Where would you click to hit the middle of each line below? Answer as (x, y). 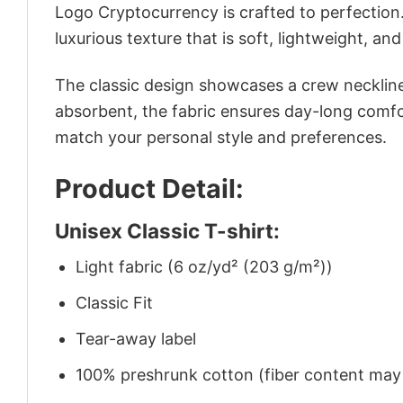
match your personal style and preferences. (221, 138)
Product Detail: (149, 188)
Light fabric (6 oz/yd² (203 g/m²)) (205, 267)
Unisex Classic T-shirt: (167, 230)
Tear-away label (136, 338)
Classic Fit (115, 303)
